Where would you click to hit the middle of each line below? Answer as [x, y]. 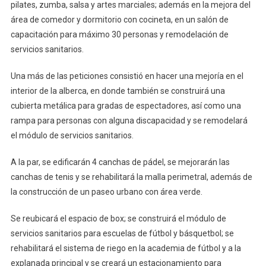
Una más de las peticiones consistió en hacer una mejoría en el [127, 76]
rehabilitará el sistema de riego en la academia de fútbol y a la [126, 248]
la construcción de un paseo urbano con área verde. [106, 191]
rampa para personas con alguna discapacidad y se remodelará [129, 120]
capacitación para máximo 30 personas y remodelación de [119, 34]
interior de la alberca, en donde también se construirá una [118, 91]
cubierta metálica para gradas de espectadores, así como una [126, 105]
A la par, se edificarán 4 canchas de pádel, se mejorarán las [120, 162]
